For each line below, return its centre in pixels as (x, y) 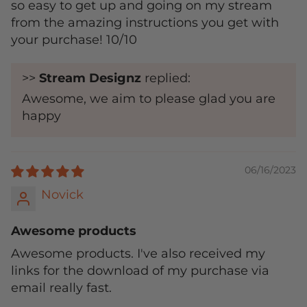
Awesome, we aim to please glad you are (149, 99)
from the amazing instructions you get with (145, 23)
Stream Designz (90, 78)
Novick (62, 195)
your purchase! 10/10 (74, 40)
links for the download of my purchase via (140, 271)
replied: (166, 78)
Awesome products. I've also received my (138, 254)
